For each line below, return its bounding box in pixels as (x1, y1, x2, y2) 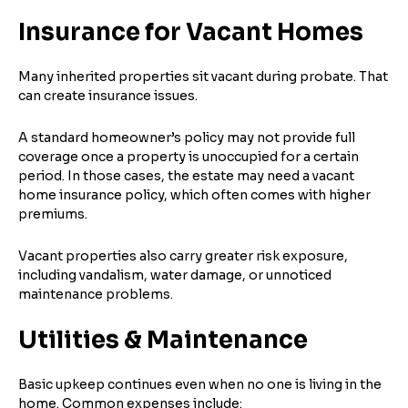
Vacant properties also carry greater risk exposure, (18, 247, 348, 264)
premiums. (18, 205, 87, 222)
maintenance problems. (18, 285, 173, 302)
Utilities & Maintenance (18, 324, 308, 355)
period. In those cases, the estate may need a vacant (18, 167, 354, 184)
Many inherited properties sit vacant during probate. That (18, 67, 388, 85)
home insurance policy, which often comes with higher (18, 186, 371, 203)
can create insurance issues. (18, 87, 198, 104)
